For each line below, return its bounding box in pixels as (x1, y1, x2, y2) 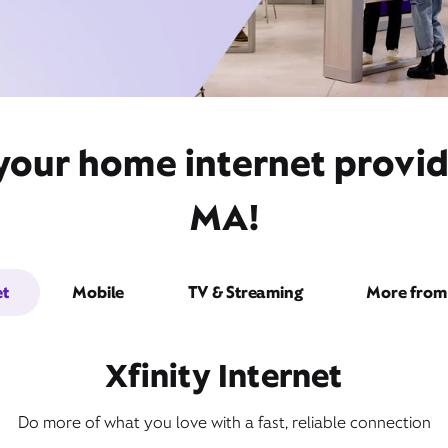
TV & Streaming (188, 282, 303, 303)
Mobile (72, 282, 125, 303)
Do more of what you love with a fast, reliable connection (17, 412, 431, 433)
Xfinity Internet (105, 355, 343, 396)
